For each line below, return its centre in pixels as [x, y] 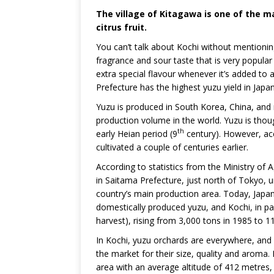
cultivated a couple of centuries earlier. [173, 147]
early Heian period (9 [137, 133]
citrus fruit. [121, 27]
